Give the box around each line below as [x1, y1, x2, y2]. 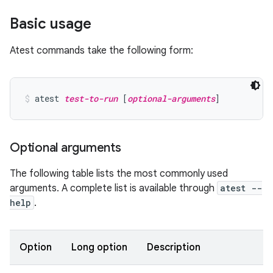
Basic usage [10, 15, 91, 33]
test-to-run [64, 93, 118, 104]
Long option [71, 241, 127, 253]
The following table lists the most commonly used [10, 168, 228, 180]
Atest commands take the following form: [10, 44, 193, 57]
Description [147, 241, 200, 253]
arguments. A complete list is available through [10, 182, 217, 194]
